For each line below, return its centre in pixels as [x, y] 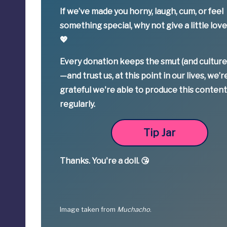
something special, [97, 25]
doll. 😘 [137, 161]
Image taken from [89, 209]
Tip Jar [160, 133]
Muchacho [134, 209]
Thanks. [76, 161]
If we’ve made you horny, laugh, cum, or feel [142, 11]
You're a [108, 161]
